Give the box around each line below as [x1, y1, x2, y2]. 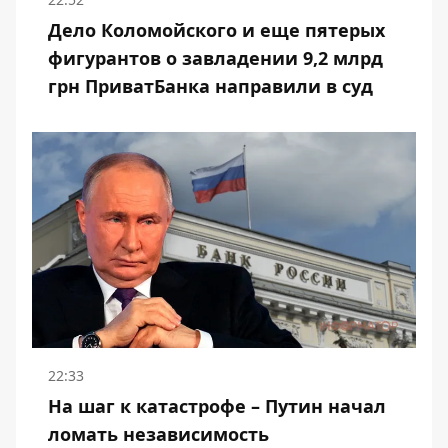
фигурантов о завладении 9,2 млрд [48, 46, 383, 71]
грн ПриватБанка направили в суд [48, 74, 373, 99]
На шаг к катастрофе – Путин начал [48, 394, 386, 419]
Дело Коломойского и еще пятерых [48, 18, 385, 43]
